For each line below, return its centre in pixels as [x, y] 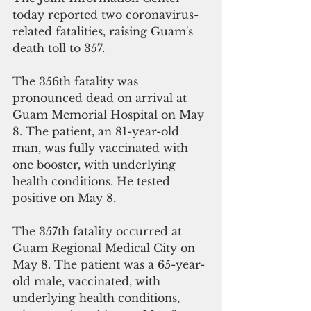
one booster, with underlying [96, 165]
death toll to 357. [59, 48]
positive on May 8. [64, 198]
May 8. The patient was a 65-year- [109, 265]
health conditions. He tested [93, 182]
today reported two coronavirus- [106, 15]
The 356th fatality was [77, 82]
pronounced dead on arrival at [101, 98]
